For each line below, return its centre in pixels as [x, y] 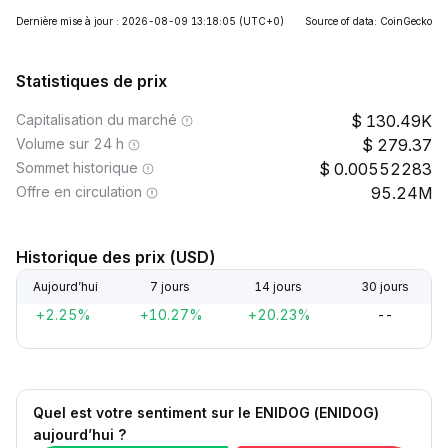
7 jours [170, 286]
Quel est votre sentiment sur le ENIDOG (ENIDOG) [206, 412]
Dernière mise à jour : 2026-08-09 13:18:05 [126, 21]
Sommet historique [77, 167]
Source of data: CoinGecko [368, 21]
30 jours [384, 286]
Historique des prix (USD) [116, 257]
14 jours [277, 286]
